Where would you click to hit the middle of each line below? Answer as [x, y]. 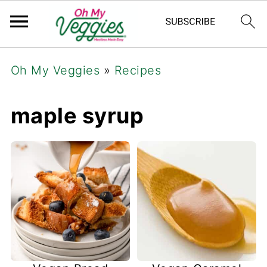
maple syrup [77, 116]
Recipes [138, 70]
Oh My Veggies [55, 70]
